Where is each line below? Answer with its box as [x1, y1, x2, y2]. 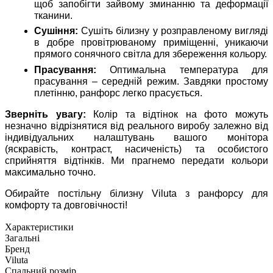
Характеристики [5, 222, 74, 233]
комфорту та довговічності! [5, 200, 127, 211]
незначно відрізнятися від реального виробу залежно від [5, 121, 268, 132]
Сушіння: [34, 26, 78, 37]
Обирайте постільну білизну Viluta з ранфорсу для [5, 188, 268, 199]
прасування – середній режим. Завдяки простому [34, 76, 268, 87]
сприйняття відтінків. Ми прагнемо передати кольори [5, 155, 268, 166]
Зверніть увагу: [5, 109, 86, 120]
